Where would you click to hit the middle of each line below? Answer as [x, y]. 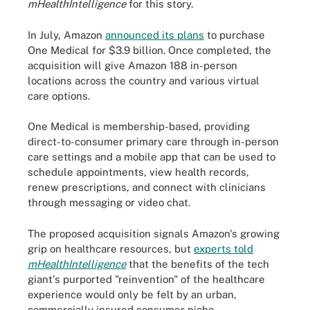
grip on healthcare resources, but [111, 248]
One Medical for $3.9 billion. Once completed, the [149, 50]
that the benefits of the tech [198, 264]
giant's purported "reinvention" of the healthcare [146, 279]
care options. [59, 95]
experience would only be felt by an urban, [132, 294]
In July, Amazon [66, 35]
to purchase [235, 35]
